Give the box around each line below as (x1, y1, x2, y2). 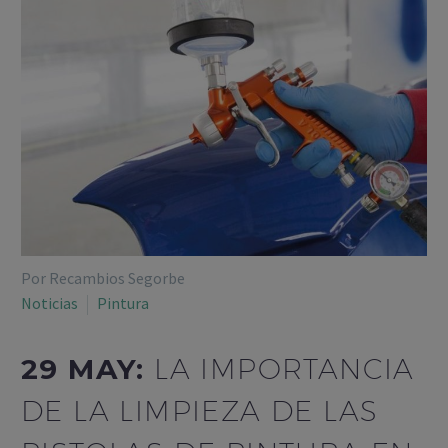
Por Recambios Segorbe (21, 268, 185, 288)
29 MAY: (21, 351, 155, 386)
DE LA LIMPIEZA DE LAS (21, 393, 379, 427)
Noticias (21, 293, 78, 313)
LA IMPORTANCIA (154, 351, 415, 385)
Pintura (97, 293, 149, 313)
